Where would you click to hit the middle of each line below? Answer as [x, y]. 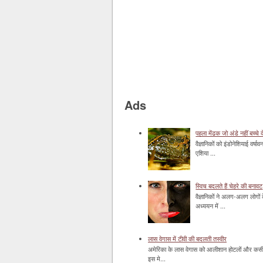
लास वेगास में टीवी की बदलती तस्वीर [187, 238]
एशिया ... [206, 153]
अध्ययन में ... [211, 206]
